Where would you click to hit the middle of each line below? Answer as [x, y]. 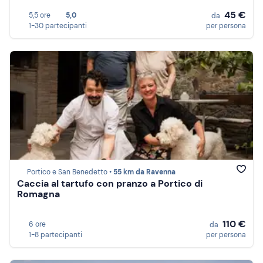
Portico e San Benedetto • [70, 172]
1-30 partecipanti [58, 26]
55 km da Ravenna [144, 172]
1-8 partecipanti [55, 235]
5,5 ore [40, 15]
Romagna [38, 194]
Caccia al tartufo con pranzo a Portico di [110, 184]
